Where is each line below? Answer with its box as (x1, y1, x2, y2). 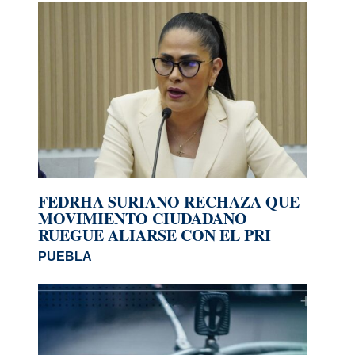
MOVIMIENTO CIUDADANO (38, 207, 247, 231)
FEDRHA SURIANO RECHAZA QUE (38, 190, 300, 214)
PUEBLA (38, 250, 92, 264)
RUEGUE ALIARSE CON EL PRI (38, 223, 271, 247)
